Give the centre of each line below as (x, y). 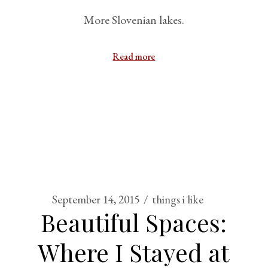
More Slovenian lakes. (134, 20)
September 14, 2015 (96, 200)
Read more (134, 57)
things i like (178, 200)
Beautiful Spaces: (134, 222)
